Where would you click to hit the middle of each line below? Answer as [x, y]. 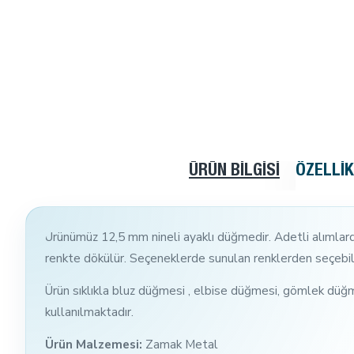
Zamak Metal [182, 344]
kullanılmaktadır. [89, 311]
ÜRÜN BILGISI [234, 171]
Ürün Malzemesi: [95, 344]
